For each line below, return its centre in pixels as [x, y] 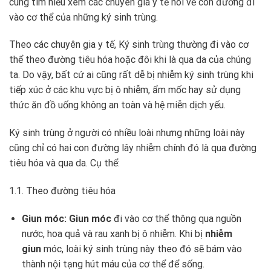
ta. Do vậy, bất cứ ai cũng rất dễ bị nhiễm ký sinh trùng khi [131, 75]
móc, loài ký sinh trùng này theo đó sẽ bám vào [141, 249]
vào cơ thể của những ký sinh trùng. [83, 17]
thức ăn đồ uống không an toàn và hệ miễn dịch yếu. [117, 105]
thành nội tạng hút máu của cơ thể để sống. [113, 264]
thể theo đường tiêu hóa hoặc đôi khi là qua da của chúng [130, 60]
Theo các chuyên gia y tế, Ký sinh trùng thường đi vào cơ [129, 45]
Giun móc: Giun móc [67, 218]
